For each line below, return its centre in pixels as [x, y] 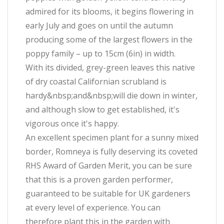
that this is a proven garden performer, [99, 179]
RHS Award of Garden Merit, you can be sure [109, 165]
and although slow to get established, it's [102, 109]
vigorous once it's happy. [72, 123]
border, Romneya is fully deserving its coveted [111, 151]
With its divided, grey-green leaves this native [110, 67]
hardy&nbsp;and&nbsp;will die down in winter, [111, 95]
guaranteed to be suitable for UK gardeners [108, 193]
